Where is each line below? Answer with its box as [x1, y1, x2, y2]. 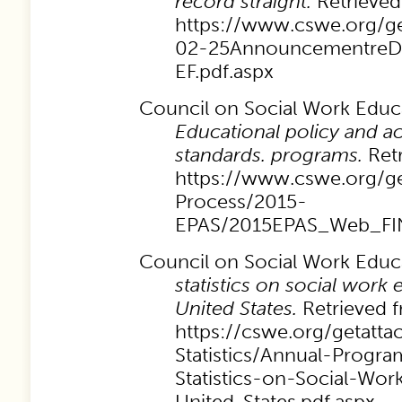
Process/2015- [175, 189, 307, 214]
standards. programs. [175, 143, 363, 167]
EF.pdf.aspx [175, 59, 274, 83]
